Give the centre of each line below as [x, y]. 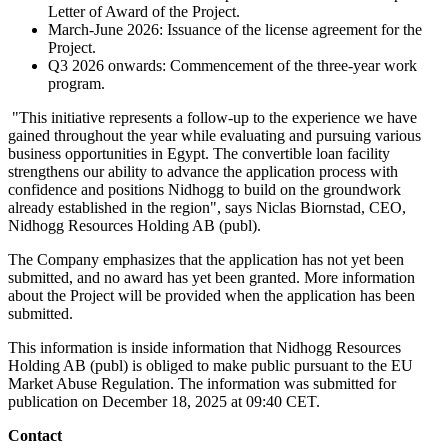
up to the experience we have [325, 117]
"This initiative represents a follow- [120, 117]
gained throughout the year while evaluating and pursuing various [214, 135]
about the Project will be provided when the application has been [211, 295]
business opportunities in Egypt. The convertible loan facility [199, 153]
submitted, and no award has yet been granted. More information [211, 277]
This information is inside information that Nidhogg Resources [204, 347]
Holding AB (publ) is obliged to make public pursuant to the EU [210, 365]
